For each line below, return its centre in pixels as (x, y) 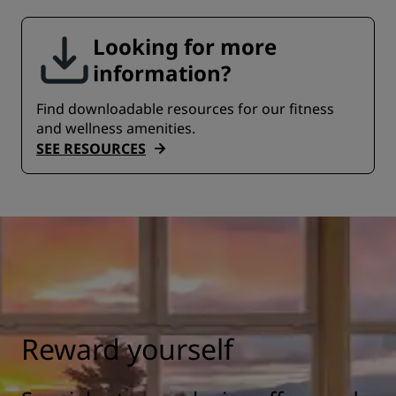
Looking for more (185, 46)
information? (162, 73)
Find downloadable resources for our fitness (185, 109)
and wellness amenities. (116, 128)
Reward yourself (127, 349)
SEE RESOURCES (91, 148)
